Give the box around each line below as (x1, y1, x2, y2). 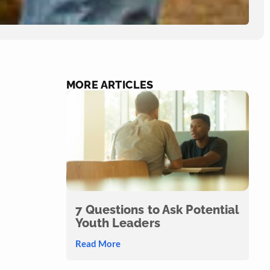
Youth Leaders (75, 215, 160, 230)
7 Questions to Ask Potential (75, 202, 239, 217)
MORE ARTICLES (66, 78, 154, 91)
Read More (75, 237, 121, 249)
